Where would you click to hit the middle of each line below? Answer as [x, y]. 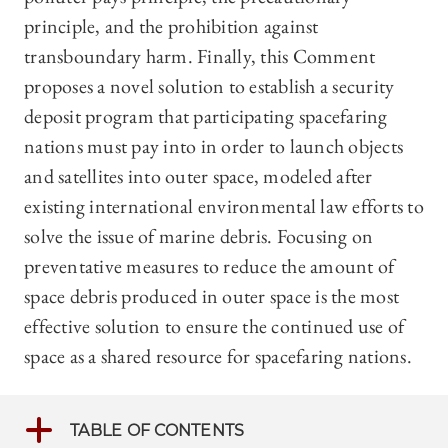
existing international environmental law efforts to [224, 206]
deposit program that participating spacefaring [206, 116]
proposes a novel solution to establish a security [209, 86]
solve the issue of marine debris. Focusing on [199, 236]
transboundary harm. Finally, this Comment [200, 56]
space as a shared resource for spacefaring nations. [218, 356]
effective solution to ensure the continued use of [214, 326]
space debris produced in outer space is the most [211, 296]
